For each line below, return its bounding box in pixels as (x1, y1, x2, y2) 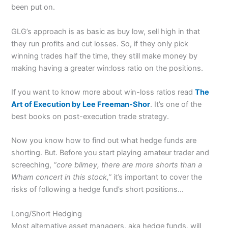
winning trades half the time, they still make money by (11, 51, 198, 61)
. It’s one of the (150, 100, 202, 109)
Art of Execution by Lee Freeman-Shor (11, 100, 151, 109)
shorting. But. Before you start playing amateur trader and (11, 148, 210, 158)
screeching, (11, 160, 54, 170)
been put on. (11, 3, 55, 12)
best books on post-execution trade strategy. (11, 112, 169, 122)
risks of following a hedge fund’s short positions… (11, 185, 184, 194)
